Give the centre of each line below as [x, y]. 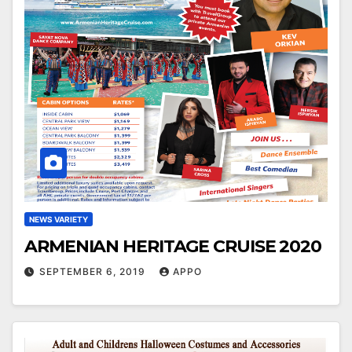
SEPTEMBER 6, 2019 [94, 272]
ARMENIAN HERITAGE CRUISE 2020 [173, 247]
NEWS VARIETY [59, 220]
